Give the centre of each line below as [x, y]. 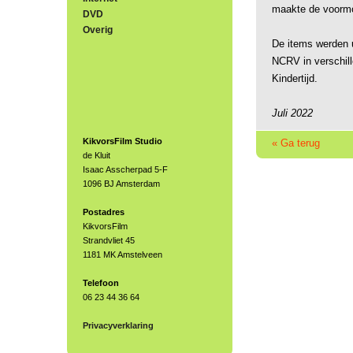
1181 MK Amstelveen [123, 255]
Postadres [104, 212]
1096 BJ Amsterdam [121, 184]
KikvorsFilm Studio [123, 141]
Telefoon [101, 283]
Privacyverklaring [118, 325]
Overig [98, 30]
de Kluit [97, 155]
